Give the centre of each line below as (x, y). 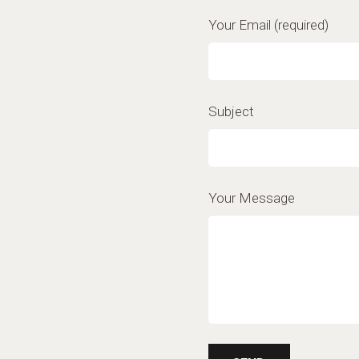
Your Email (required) (268, 25)
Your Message (251, 198)
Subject (231, 112)
